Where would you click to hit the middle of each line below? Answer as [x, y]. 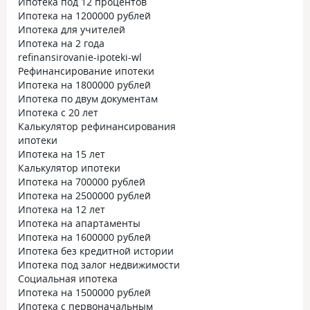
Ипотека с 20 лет [58, 112]
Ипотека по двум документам [88, 99]
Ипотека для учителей [72, 29]
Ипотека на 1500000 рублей [84, 292]
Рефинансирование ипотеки [86, 71]
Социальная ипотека [68, 279]
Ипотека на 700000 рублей [82, 182]
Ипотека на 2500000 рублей [84, 195]
